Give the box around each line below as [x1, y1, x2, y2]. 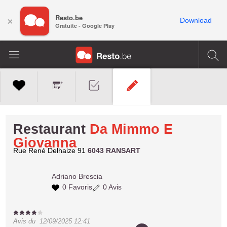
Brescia [79, 172, 103, 180]
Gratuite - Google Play [55, 22, 115, 30]
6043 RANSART [88, 146, 141, 155]
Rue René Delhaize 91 [13, 146, 88, 155]
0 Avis [101, 183, 122, 191]
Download [180, 16, 212, 24]
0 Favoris [60, 183, 93, 191]
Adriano [52, 172, 77, 180]
